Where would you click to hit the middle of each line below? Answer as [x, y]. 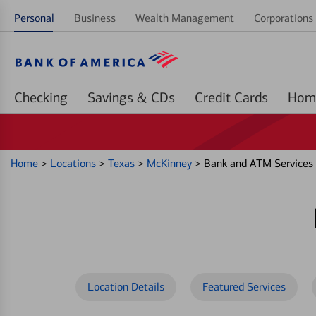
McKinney [171, 163]
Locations [74, 163]
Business [95, 18]
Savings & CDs [163, 97]
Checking [41, 97]
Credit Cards [251, 97]
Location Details [126, 287]
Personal [34, 18]
